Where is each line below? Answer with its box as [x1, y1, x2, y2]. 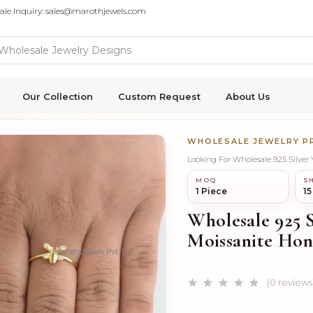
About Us [226, 91, 270, 102]
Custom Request [118, 91, 201, 102]
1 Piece [196, 186, 228, 196]
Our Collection [22, 91, 93, 102]
